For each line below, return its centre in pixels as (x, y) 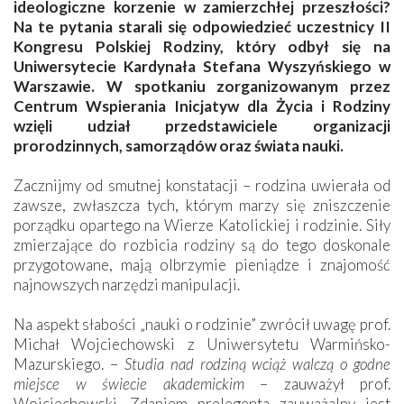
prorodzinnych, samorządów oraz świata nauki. (179, 145)
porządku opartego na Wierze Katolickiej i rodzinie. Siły (202, 225)
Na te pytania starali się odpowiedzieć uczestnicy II (202, 26)
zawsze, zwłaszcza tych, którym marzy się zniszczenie (202, 205)
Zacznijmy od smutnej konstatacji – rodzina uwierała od (202, 185)
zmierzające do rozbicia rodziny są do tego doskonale (202, 244)
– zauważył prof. (317, 383)
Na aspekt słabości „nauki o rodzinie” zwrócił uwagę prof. (202, 324)
